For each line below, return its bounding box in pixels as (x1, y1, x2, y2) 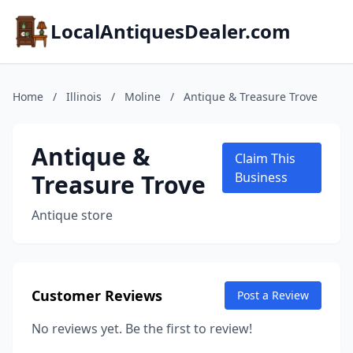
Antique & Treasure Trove (184, 89, 318, 104)
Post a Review (237, 288, 309, 303)
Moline (124, 89, 161, 104)
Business (234, 169, 288, 186)
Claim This (234, 150, 295, 167)
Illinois (66, 89, 102, 104)
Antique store (32, 206, 113, 224)
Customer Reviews (32, 286, 162, 305)
